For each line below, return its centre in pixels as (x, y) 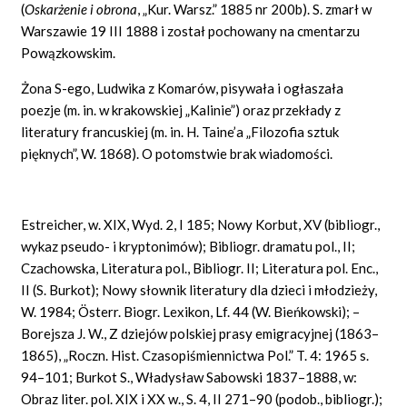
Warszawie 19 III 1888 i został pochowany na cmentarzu (191, 30)
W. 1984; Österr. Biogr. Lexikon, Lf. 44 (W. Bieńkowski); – (191, 311)
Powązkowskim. (69, 52)
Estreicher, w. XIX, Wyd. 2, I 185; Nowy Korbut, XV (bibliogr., (201, 224)
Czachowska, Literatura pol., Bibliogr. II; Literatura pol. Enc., (200, 268)
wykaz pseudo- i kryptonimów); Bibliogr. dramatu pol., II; (189, 246)
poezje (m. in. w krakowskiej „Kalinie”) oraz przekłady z (181, 109)
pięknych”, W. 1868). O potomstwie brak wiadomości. (177, 153)
